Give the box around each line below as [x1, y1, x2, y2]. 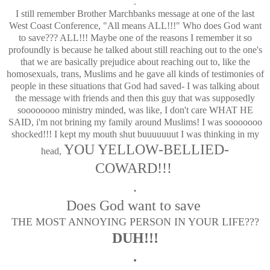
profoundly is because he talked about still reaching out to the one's [8, 44, 262, 55]
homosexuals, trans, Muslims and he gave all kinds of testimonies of [6, 68, 264, 79]
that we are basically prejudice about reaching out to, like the [20, 56, 250, 67]
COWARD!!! [95, 160, 175, 176]
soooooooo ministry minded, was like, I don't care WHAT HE [17, 104, 253, 115]
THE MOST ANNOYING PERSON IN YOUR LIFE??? [11, 215, 259, 228]
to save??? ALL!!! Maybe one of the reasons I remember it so [18, 32, 252, 43]
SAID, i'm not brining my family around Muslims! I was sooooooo [8, 116, 262, 127]
